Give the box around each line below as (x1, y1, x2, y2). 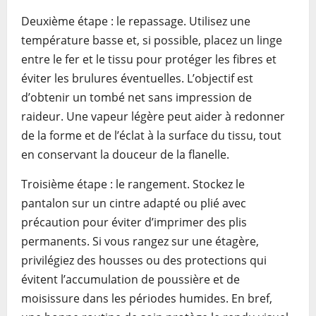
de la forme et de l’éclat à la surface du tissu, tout (21, 128, 281, 143)
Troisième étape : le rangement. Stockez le (21, 176, 245, 192)
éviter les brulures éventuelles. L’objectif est (21, 71, 253, 86)
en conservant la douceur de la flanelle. (21, 147, 229, 162)
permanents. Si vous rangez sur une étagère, (21, 233, 259, 249)
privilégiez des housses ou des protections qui (21, 253, 267, 268)
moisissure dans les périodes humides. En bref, (21, 291, 272, 306)
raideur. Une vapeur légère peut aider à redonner (21, 109, 285, 124)
